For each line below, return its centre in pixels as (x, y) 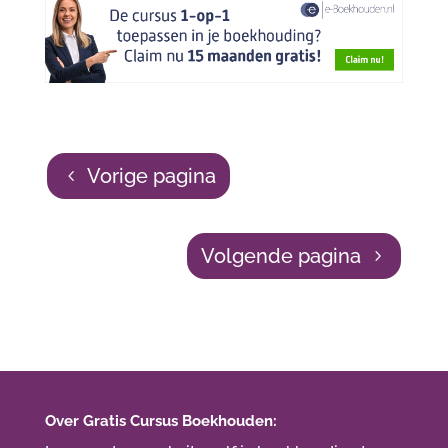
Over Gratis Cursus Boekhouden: (160, 420)
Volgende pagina (281, 255)
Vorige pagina (151, 175)
